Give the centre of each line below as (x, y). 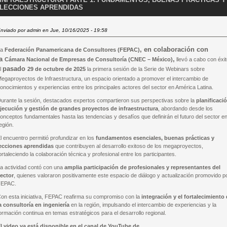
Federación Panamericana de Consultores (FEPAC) (72, 50)
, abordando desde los (186, 108)
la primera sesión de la (115, 69)
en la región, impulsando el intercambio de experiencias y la (143, 205)
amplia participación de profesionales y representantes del (143, 167)
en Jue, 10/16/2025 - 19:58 (74, 30)
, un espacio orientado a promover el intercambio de (145, 79)
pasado (15, 69)
